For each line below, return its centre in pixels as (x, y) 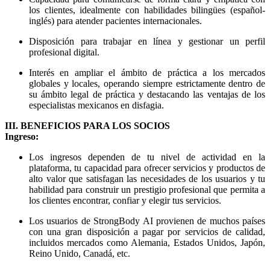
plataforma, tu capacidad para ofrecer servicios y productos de (147, 168)
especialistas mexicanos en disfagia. (96, 105)
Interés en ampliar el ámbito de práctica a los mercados (147, 73)
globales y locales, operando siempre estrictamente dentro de (147, 84)
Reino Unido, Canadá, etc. (80, 254)
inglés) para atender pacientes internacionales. (115, 21)
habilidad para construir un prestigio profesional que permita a (147, 190)
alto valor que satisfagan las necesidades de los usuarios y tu (147, 179)
